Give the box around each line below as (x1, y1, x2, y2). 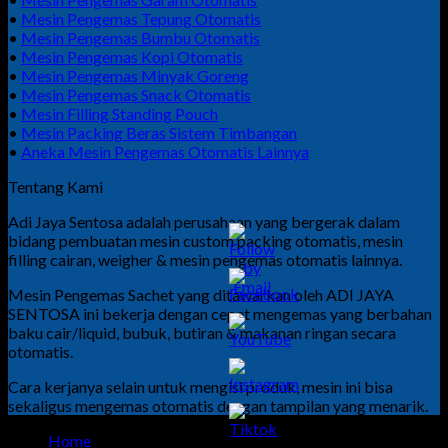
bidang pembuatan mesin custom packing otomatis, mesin (8, 230, 403, 250)
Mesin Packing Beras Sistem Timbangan (21, 122, 297, 142)
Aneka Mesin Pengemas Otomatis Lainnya (21, 141, 309, 161)
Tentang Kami (8, 176, 103, 196)
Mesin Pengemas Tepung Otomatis (21, 8, 261, 28)
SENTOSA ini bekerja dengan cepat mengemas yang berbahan (8, 303, 432, 323)
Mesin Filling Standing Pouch (21, 103, 218, 123)
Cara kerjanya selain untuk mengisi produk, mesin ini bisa (8, 376, 393, 396)
